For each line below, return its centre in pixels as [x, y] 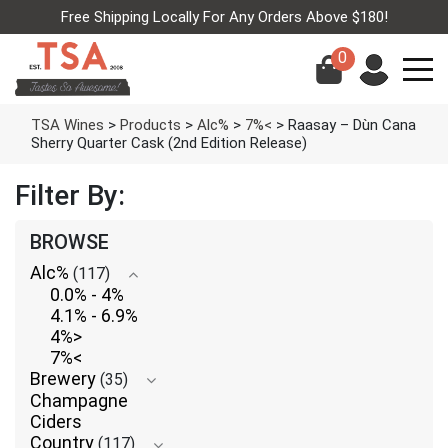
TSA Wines [67, 124]
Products [150, 124]
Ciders [56, 422]
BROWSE [69, 241]
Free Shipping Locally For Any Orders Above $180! [224, 17]
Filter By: [70, 195]
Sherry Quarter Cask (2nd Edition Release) [169, 142]
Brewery [63, 379]
